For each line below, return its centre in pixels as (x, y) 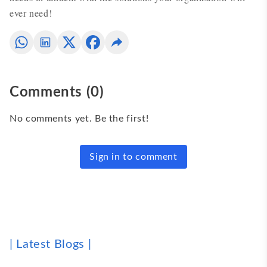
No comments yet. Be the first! (79, 119)
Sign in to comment (133, 157)
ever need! (31, 13)
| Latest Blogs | (51, 244)
